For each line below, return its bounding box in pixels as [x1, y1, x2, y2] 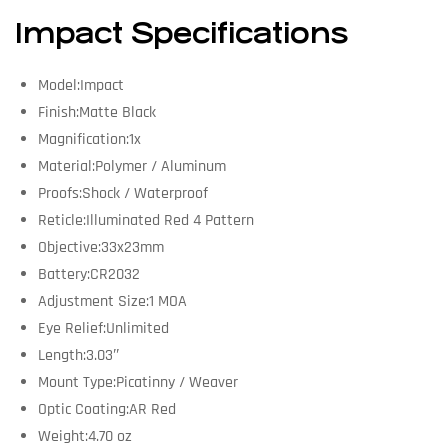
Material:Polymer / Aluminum [37, 155, 226, 177]
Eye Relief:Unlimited [37, 317, 169, 339]
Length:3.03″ [37, 344, 120, 366]
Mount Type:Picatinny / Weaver [37, 371, 238, 393]
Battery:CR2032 [37, 263, 140, 285]
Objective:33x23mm [37, 236, 164, 258]
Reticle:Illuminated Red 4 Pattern [37, 209, 254, 231]
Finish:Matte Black [37, 101, 156, 123]
